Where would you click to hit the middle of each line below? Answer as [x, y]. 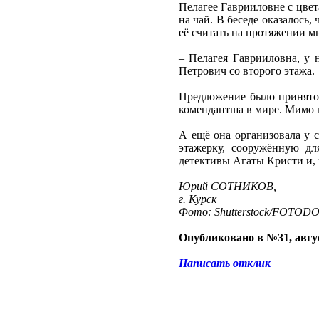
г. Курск [198, 199]
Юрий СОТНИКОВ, [228, 187]
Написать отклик [225, 263]
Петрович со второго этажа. [247, 71]
